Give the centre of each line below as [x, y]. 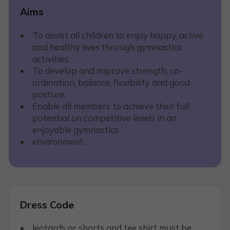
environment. [58, 141]
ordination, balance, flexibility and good [111, 82]
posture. [49, 94]
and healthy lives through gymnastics [107, 47]
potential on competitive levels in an [104, 118]
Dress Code [47, 205]
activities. [51, 59]
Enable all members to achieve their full [110, 106]
